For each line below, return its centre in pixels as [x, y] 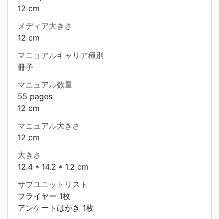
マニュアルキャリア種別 [61, 55]
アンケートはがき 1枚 [56, 208]
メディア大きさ [45, 26]
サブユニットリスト [53, 184]
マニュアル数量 [45, 85]
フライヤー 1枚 [44, 196]
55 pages [35, 96]
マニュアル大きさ [49, 126]
